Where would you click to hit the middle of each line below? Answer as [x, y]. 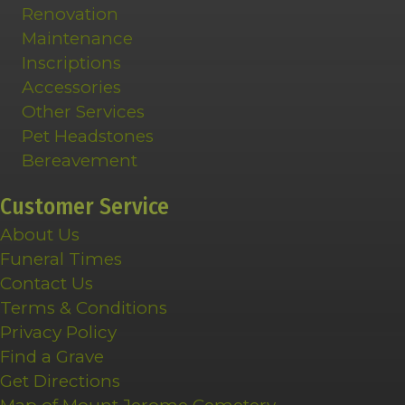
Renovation [70, 14]
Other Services [83, 112]
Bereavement [80, 161]
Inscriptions [71, 63]
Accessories [71, 88]
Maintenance [77, 39]
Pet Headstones [88, 137]
